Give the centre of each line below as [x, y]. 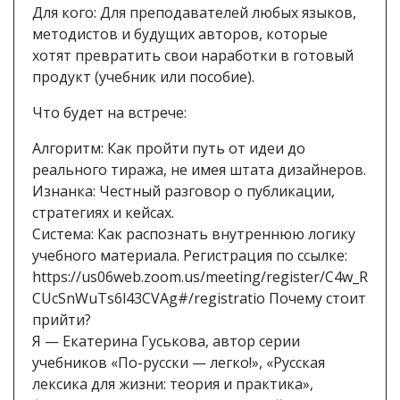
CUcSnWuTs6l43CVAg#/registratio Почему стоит [199, 299]
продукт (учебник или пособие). [143, 77]
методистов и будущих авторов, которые [180, 34]
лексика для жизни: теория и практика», [173, 384]
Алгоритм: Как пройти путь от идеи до [169, 149]
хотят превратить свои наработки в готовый [193, 56]
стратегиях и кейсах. [103, 213]
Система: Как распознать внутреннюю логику [194, 234]
